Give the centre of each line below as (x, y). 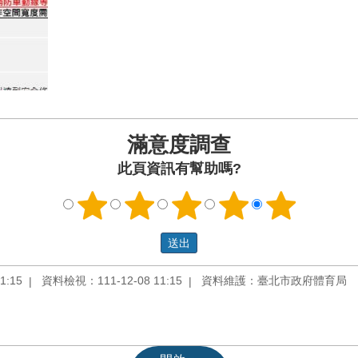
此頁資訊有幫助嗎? (179, 169)
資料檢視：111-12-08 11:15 (112, 281)
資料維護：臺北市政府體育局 (274, 281)
